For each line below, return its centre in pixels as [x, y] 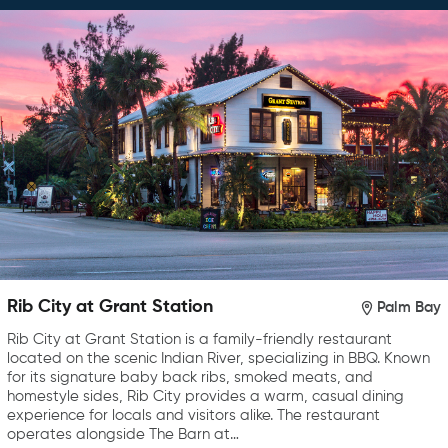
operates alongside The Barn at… [123, 435]
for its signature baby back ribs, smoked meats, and [190, 378]
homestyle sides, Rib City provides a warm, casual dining [205, 397]
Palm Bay [409, 307]
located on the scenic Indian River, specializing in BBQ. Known [218, 359]
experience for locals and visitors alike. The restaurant [193, 416]
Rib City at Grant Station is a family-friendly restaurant [199, 340]
